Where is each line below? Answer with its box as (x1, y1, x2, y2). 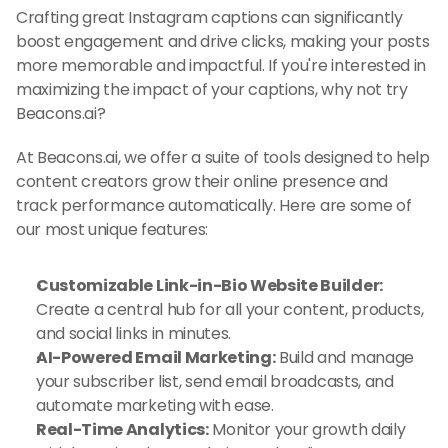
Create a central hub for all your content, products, (36, 298, 424, 321)
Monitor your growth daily (208, 418, 406, 441)
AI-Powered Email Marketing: (36, 346, 276, 369)
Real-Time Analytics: (36, 418, 209, 441)
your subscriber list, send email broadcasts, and (36, 370, 394, 393)
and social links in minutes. (36, 322, 232, 345)
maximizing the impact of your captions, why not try (16, 78, 408, 101)
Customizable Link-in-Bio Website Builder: (36, 274, 383, 297)
